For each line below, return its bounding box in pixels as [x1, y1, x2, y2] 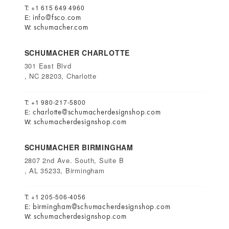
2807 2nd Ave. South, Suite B [24, 155, 124, 165]
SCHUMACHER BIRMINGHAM [24, 142, 133, 152]
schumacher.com [33, 22, 88, 32]
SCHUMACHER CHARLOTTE [24, 48, 130, 58]
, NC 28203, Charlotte [24, 71, 97, 81]
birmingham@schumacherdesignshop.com [32, 201, 171, 212]
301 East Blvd [24, 61, 72, 71]
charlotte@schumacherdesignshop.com [32, 107, 161, 117]
